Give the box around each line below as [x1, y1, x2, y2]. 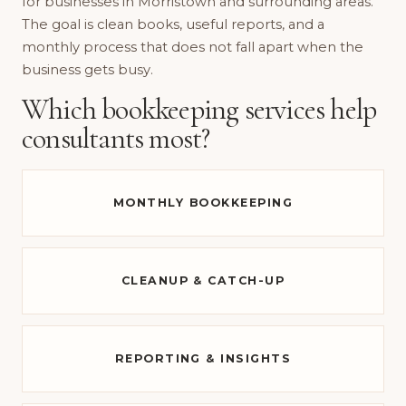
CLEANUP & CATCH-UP [121, 274, 285, 288]
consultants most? [22, 120, 210, 156]
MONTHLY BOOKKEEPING [112, 196, 294, 210]
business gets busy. [22, 62, 153, 79]
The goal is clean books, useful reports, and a [22, 16, 324, 34]
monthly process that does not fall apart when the [22, 39, 363, 56]
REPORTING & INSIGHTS [114, 352, 292, 366]
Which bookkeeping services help [22, 91, 377, 127]
